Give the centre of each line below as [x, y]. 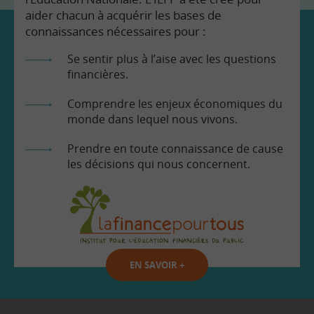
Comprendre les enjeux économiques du [175, 103]
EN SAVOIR [154, 265]
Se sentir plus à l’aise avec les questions [172, 59]
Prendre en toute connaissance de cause [175, 148]
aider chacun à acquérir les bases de [123, 15]
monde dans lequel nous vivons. [152, 119]
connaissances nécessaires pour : [116, 31]
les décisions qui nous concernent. [159, 164]
